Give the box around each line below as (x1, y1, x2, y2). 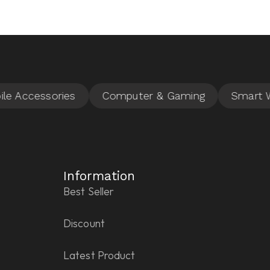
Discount (63, 216, 105, 231)
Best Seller (63, 184, 115, 199)
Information (63, 169, 135, 184)
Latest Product (63, 248, 136, 263)
